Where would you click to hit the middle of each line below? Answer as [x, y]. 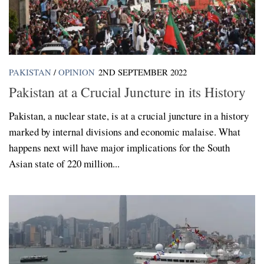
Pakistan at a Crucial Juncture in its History [127, 92]
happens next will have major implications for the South [119, 147]
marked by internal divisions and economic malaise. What [125, 131]
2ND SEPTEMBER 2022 [143, 72]
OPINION [77, 72]
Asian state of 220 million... [64, 163]
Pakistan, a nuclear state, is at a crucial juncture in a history [129, 115]
